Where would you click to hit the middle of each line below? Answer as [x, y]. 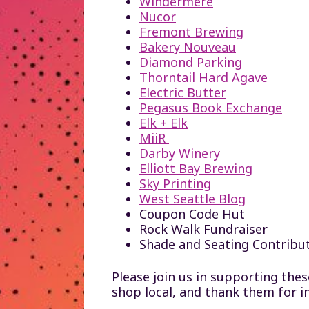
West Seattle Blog [192, 198]
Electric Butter [183, 92]
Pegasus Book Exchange [211, 107]
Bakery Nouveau [188, 47]
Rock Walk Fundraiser [203, 229]
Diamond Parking [191, 62]
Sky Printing [175, 183]
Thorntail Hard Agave [203, 77]
